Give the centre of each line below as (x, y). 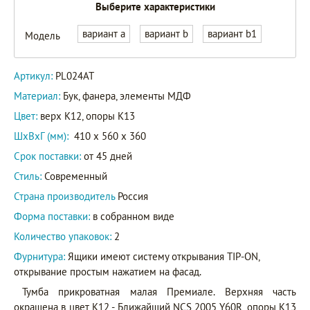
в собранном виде (132, 216)
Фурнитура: (41, 256)
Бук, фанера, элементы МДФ (127, 95)
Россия (133, 196)
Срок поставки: (47, 156)
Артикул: (35, 75)
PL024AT (75, 75)
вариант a (104, 33)
